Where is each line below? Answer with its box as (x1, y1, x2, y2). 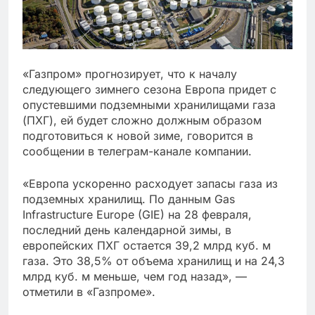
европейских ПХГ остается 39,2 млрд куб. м (22, 238, 271, 252)
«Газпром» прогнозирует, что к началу (22, 67, 237, 81)
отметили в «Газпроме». (22, 285, 155, 299)
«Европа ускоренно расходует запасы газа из (22, 176, 278, 191)
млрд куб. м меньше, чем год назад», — (22, 269, 247, 283)
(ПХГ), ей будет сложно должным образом (22, 113, 262, 127)
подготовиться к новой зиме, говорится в (22, 129, 253, 143)
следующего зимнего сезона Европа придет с (22, 82, 276, 96)
